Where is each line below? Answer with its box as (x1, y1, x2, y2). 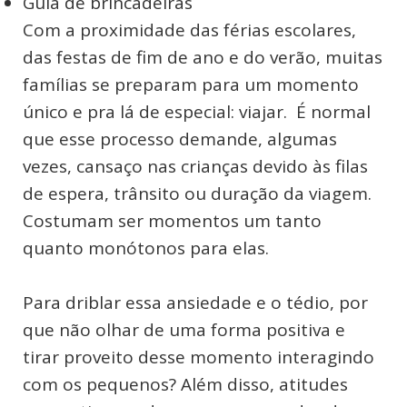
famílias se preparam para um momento (23, 72, 359, 96)
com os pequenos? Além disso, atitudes (23, 372, 348, 396)
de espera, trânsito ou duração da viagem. (23, 181, 372, 205)
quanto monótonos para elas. (23, 235, 269, 260)
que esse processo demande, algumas (23, 126, 337, 151)
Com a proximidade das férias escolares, (23, 17, 356, 42)
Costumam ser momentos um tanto (23, 208, 322, 233)
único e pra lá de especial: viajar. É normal (23, 99, 371, 124)
